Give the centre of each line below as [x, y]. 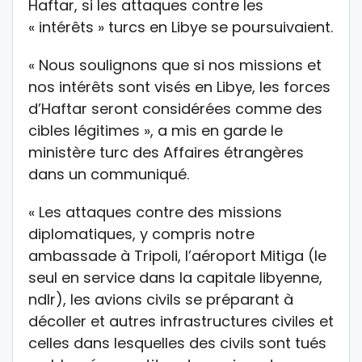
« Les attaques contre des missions [155, 212]
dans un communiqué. [109, 174]
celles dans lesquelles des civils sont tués [177, 343]
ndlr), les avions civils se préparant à [161, 299]
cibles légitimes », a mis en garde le [156, 130]
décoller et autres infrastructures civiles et [181, 321]
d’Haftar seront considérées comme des [175, 108]
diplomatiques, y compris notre [141, 234]
